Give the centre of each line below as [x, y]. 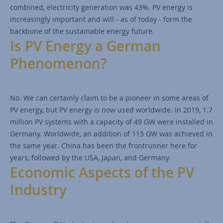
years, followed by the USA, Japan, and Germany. [90, 157]
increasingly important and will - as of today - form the [101, 19]
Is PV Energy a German [85, 46]
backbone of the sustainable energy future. [82, 31]
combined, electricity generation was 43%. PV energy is [101, 7]
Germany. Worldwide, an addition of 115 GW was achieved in [111, 133]
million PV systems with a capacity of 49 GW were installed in [111, 121]
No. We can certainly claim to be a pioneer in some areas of [109, 98]
